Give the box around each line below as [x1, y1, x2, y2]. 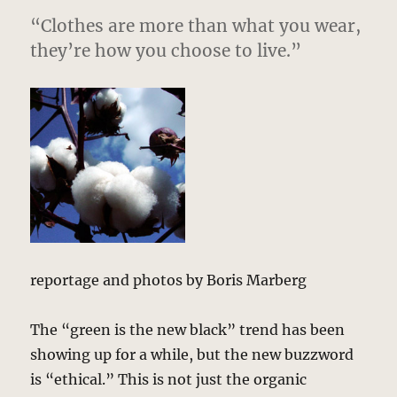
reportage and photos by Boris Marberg [30, 271, 307, 290]
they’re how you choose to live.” [30, 40, 302, 62]
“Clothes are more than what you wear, [30, 15, 362, 37]
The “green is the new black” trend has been [30, 321, 346, 339]
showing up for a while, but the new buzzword [30, 346, 354, 364]
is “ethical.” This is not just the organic [30, 370, 307, 389]
